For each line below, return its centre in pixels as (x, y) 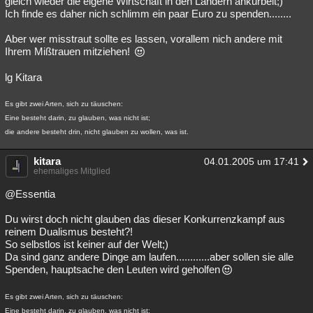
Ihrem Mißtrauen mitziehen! (69, 51)
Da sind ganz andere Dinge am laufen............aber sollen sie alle (149, 257)
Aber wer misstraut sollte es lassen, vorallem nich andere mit (144, 39)
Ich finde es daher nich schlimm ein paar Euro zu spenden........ (148, 14)
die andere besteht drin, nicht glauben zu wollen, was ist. (97, 132)
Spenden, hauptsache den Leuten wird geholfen (112, 269)
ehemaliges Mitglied (72, 171)
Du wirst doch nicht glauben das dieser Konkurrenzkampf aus (145, 219)
